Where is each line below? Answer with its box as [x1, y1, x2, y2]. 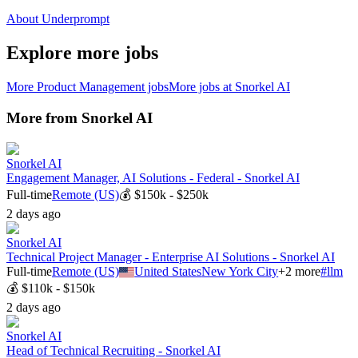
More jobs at [169, 80, 235, 94]
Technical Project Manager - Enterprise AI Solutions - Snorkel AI [6, 249, 335, 264]
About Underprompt [6, 12, 109, 26]
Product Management [37, 80, 145, 94]
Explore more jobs [6, 42, 158, 64]
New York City [201, 264, 279, 278]
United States [134, 264, 202, 278]
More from [6, 109, 82, 126]
